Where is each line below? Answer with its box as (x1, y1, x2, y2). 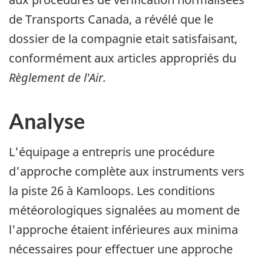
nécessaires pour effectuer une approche (9, 241, 233, 258)
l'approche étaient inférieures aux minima (9, 222, 238, 238)
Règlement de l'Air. (9, 70, 106, 86)
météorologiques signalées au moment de (9, 202, 240, 219)
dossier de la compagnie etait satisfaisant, (9, 31, 237, 47)
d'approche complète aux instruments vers (9, 163, 245, 180)
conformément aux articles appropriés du (9, 50, 236, 67)
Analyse (9, 108, 85, 134)
